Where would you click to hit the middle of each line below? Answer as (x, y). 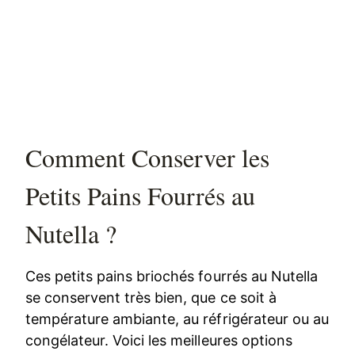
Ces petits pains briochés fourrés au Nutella (172, 277)
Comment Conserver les (148, 158)
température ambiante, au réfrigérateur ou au (177, 319)
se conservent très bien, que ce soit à (151, 298)
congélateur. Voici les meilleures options (159, 341)
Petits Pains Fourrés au (141, 196)
